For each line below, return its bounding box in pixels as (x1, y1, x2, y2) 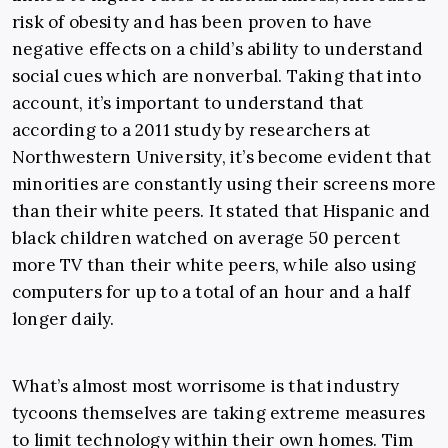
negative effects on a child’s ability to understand (12, 38, 424, 61)
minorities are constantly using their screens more (12, 173, 437, 196)
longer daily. (12, 308, 115, 331)
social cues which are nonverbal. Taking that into (12, 65, 421, 88)
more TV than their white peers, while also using (12, 254, 417, 277)
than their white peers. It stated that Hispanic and (12, 200, 431, 223)
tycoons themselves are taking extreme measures (12, 402, 426, 425)
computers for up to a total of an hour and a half (12, 281, 410, 304)
